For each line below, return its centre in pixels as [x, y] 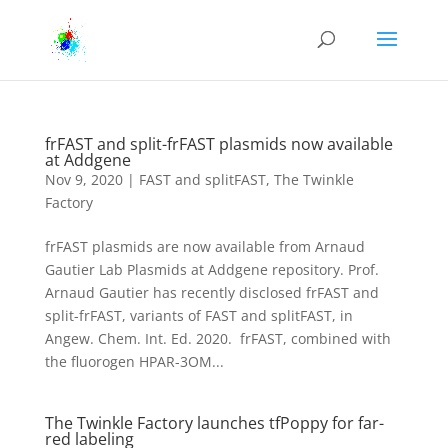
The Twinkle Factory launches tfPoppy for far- [214, 423]
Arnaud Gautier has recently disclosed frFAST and [211, 292]
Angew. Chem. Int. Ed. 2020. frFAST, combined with [217, 338]
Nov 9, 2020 [83, 179]
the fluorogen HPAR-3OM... [134, 361]
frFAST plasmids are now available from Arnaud [204, 246]
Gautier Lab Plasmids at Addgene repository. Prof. [211, 269]
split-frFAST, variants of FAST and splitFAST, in [198, 315]
